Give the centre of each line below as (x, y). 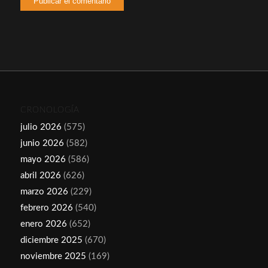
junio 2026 (42, 143)
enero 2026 (43, 224)
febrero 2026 (46, 208)
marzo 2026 (44, 191)
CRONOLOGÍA (50, 109)
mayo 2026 (43, 159)
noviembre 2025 (53, 256)
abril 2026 (40, 175)
